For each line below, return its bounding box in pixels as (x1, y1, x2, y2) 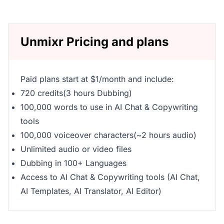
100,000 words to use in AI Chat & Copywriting (20, 101, 198, 112)
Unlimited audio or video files (20, 143, 131, 154)
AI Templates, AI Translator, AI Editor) (20, 185, 161, 196)
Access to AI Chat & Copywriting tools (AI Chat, (20, 171, 200, 182)
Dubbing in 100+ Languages (20, 157, 126, 168)
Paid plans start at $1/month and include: (20, 73, 174, 84)
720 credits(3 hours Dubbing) (20, 87, 132, 98)
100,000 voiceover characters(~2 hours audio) (20, 129, 196, 140)
